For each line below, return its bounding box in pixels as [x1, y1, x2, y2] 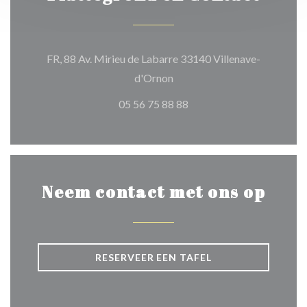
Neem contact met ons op [41, 181, 266, 204]
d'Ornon [134, 71, 173, 85]
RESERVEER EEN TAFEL [95, 251, 212, 264]
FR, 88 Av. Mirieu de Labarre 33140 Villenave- [47, 52, 260, 66]
